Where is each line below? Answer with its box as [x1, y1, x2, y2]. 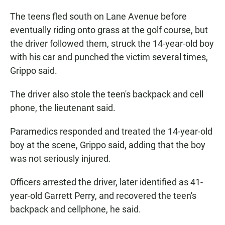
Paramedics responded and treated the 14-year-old [10, 126, 212, 137]
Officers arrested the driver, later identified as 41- [10, 177, 203, 188]
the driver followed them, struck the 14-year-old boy [10, 38, 214, 49]
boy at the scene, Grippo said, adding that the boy [10, 140, 205, 151]
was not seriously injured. [10, 153, 111, 164]
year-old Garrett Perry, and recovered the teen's [10, 190, 196, 201]
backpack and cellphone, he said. [10, 204, 141, 215]
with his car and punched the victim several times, [10, 52, 208, 63]
